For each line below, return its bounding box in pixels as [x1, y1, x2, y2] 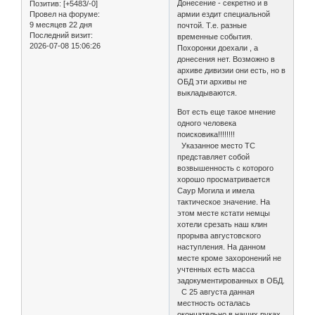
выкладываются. [177, 88, 238, 97]
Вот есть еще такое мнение [177, 107, 276, 116]
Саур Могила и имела [177, 186, 255, 195]
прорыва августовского [177, 231, 262, 240]
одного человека [177, 118, 237, 127]
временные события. [177, 32, 253, 41]
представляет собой [177, 152, 250, 161]
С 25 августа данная [177, 287, 255, 296]
